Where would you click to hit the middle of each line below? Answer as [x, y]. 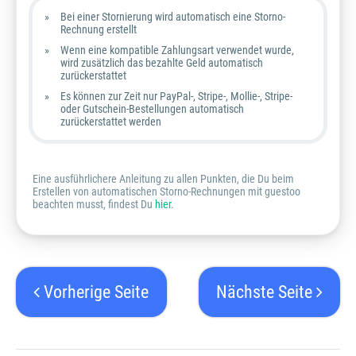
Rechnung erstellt [99, 29]
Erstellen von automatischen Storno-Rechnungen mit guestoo [166, 191]
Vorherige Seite [95, 292]
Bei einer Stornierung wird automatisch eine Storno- [173, 16]
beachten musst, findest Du [94, 204]
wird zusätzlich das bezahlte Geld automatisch [162, 62]
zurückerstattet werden [111, 121]
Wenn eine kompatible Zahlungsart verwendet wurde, [177, 50]
